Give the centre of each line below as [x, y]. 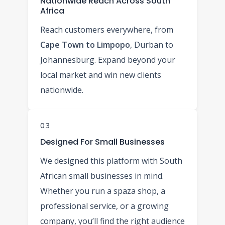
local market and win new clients [101, 75]
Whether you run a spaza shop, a [103, 191]
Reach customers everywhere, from [107, 29]
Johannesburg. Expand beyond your [108, 60]
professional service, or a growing [104, 206]
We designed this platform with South [111, 160]
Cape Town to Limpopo [85, 44]
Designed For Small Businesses [102, 142]
